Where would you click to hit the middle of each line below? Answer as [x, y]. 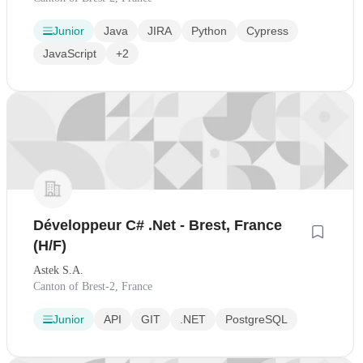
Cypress [267, 30]
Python [209, 30]
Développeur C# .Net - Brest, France [158, 226]
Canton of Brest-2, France [93, 287]
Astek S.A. [58, 271]
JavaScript [70, 53]
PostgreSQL [256, 320]
